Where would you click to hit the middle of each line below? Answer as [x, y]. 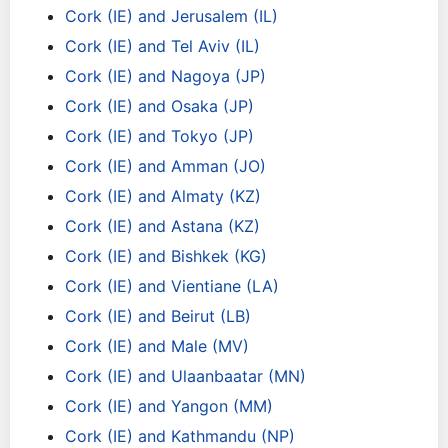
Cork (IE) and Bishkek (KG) [166, 256]
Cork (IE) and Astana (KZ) [162, 226]
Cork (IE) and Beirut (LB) [158, 316]
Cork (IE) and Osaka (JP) [159, 106]
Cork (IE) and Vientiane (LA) [172, 286]
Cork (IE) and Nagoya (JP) [165, 76]
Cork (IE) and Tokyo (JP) [159, 136]
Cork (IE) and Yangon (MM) [169, 406]
